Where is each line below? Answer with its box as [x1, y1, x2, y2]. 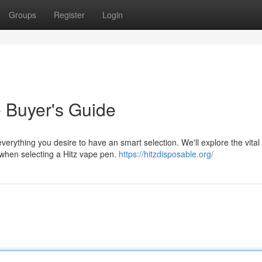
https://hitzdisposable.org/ [119, 148, 213, 160]
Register [54, 9, 85, 20]
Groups [9, 9, 36, 20]
